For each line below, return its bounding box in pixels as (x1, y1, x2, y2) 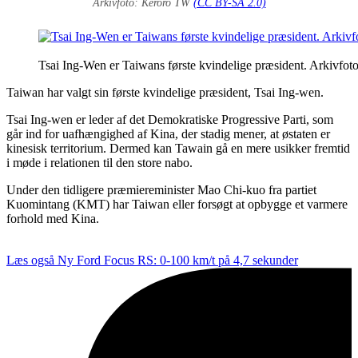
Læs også (6, 253, 54, 267)
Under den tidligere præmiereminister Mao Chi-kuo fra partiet (6, 182, 316, 197)
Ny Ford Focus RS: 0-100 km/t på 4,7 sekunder (58, 253, 298, 267)
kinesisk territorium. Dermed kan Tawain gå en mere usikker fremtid (6, 141, 350, 155)
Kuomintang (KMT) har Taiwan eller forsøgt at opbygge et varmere (6, 197, 348, 211)
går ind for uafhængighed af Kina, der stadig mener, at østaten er (6, 126, 330, 141)
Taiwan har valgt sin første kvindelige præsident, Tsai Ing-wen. (6, 85, 324, 99)
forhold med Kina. (6, 211, 99, 225)
